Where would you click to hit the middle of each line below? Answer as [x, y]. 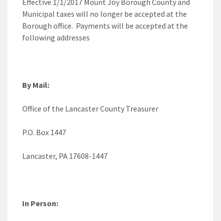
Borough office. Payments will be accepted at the [105, 26]
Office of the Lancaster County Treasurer [90, 109]
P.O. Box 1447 [44, 132]
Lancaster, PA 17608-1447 [65, 156]
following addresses [56, 38]
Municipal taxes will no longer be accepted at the [105, 14]
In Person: [40, 203]
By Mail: [36, 85]
